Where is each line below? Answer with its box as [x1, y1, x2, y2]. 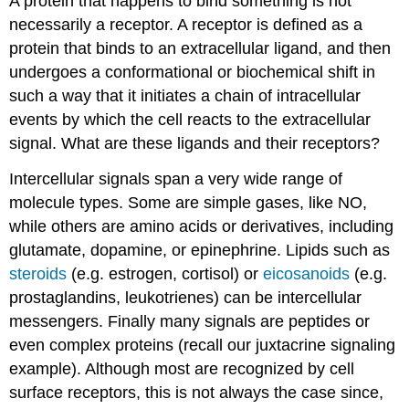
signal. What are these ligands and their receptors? [9, 133, 381, 152]
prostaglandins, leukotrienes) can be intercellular [9, 288, 362, 307]
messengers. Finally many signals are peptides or [9, 311, 371, 330]
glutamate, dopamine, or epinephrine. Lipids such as [9, 240, 391, 259]
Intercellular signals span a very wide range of [9, 169, 343, 188]
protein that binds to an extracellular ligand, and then [9, 38, 392, 58]
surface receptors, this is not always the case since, [9, 383, 384, 402]
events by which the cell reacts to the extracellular [9, 110, 372, 129]
